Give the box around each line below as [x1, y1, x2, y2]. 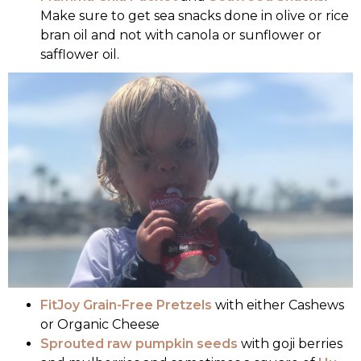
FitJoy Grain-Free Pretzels [40, 297, 212, 313]
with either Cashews [212, 297, 344, 313]
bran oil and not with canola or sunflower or [40, 27, 322, 43]
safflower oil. [40, 46, 119, 62]
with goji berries [238, 336, 342, 352]
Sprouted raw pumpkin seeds [40, 336, 238, 352]
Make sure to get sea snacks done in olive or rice [40, 7, 349, 23]
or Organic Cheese [40, 317, 160, 333]
